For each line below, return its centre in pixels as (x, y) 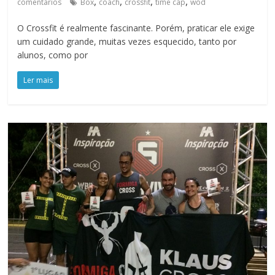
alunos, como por (53, 55)
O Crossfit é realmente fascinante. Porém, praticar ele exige (136, 28)
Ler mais (38, 80)
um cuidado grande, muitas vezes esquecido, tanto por (127, 41)
